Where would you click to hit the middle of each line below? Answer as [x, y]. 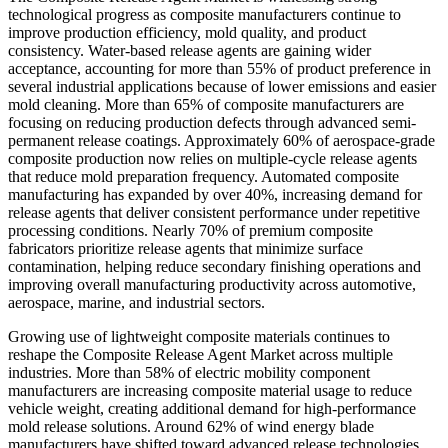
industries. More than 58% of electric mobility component [189, 373]
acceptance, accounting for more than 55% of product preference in [219, 69]
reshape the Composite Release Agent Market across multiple [200, 355]
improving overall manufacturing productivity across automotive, [212, 285]
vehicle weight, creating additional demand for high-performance [212, 409]
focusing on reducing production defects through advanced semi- [212, 123]
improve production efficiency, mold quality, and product [187, 33]
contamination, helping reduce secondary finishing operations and [214, 267]
